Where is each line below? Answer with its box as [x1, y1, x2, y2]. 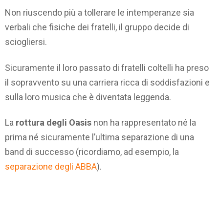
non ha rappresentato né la [91, 117, 196, 128]
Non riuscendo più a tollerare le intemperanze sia [5, 7, 194, 18]
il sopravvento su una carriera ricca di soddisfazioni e [5, 77, 210, 88]
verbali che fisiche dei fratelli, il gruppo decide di [5, 22, 189, 33]
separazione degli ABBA [5, 161, 97, 172]
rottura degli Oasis [16, 117, 91, 128]
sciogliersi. [5, 37, 47, 47]
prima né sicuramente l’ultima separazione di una [5, 132, 194, 143]
